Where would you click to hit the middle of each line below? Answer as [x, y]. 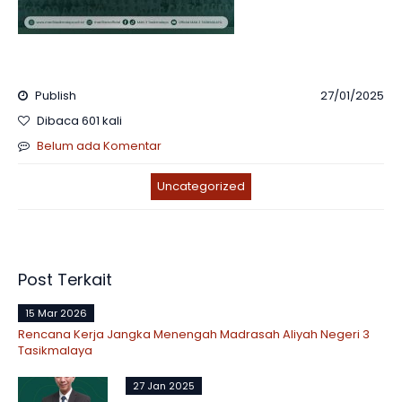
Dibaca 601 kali [78, 121]
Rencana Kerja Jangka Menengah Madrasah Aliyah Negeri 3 [194, 334]
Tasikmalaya [55, 350]
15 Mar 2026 [56, 313]
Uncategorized [201, 186]
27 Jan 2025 [164, 386]
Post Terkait [65, 280]
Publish [54, 96]
